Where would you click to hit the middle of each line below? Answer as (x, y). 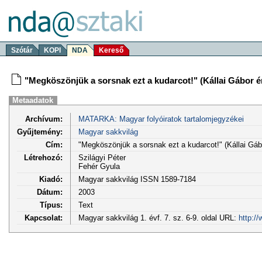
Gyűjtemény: (40, 132)
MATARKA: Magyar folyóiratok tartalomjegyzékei (161, 119)
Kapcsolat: (44, 218)
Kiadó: (51, 179)
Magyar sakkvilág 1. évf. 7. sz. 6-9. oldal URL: (158, 218)
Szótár (22, 50)
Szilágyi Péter (102, 157)
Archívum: (44, 119)
